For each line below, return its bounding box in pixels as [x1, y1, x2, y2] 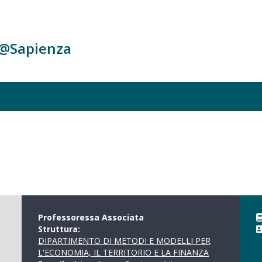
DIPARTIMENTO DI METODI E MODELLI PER [37, 235, 211, 246]
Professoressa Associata [37, 212, 144, 223]
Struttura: [37, 223, 82, 235]
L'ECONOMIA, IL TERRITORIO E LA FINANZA [37, 247, 209, 258]
